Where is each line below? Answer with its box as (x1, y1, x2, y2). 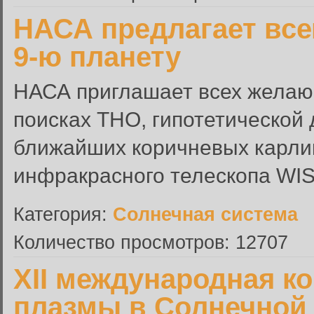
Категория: (13, 203, 113, 225)
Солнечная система (113, 203, 298, 225)
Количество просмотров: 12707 (13, 231, 288, 253)
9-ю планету (13, 41, 181, 72)
